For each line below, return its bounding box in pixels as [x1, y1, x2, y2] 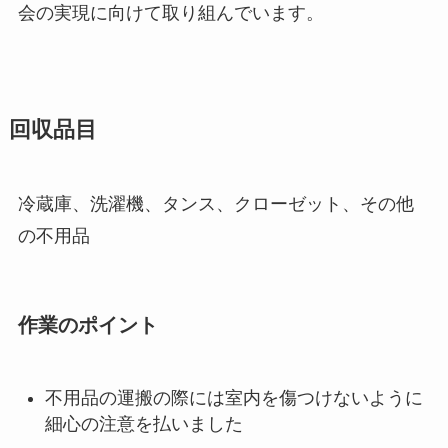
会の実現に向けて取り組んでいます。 [17, 3, 324, 24]
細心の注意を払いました [44, 414, 243, 435]
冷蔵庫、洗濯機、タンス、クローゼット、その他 [17, 194, 414, 215]
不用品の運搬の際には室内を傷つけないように [44, 388, 423, 409]
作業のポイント [17, 313, 158, 336]
